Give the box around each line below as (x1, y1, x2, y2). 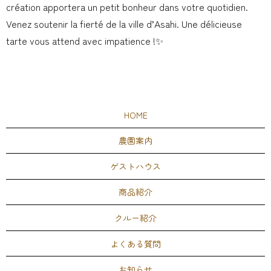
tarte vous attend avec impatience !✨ (6, 33, 163, 48)
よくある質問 (110, 237, 161, 250)
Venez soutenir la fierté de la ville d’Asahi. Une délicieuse (6, 16, 242, 31)
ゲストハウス (110, 160, 161, 172)
